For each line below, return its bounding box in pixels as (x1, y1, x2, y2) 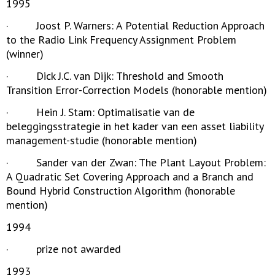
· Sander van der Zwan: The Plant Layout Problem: (6, 155, 266, 169)
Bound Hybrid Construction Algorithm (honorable (6, 184, 235, 198)
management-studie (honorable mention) (6, 133, 197, 147)
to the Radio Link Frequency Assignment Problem (6, 33, 236, 47)
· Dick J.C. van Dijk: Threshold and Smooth (6, 69, 223, 83)
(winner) (6, 47, 44, 61)
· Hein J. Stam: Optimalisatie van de (6, 105, 195, 119)
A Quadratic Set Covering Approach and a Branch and (6, 169, 254, 184)
